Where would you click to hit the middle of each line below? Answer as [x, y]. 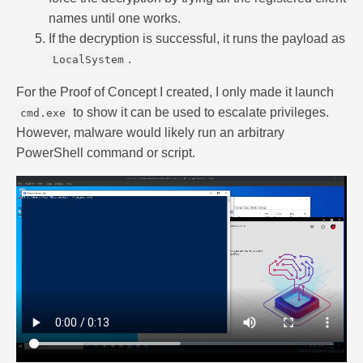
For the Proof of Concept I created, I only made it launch [175, 92]
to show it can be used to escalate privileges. [199, 112]
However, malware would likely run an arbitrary [150, 132]
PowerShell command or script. [106, 152]
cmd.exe [43, 113]
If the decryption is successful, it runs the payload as [197, 38]
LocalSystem [88, 59]
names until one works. [115, 18]
